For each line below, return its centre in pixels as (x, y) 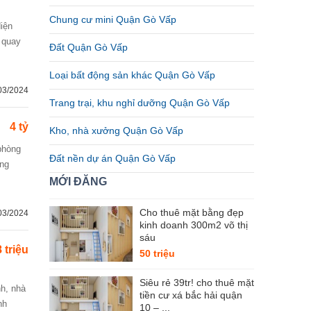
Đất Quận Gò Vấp (89, 47)
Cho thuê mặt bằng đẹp (192, 212)
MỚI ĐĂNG (78, 182)
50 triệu (157, 253)
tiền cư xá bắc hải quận (191, 295)
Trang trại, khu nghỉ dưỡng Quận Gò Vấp (140, 103)
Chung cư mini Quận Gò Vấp (113, 19)
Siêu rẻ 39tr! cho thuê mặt (197, 283)
